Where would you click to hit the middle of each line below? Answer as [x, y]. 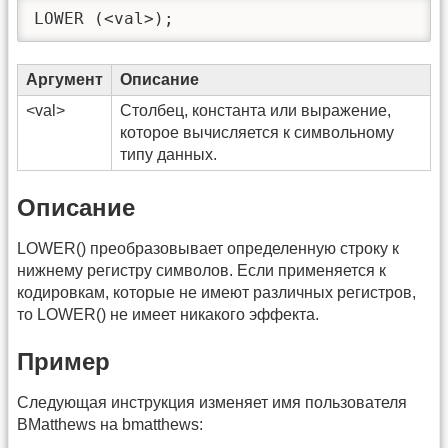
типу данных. [168, 155]
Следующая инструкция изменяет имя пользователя [212, 403]
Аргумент [64, 80]
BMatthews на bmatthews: [110, 425]
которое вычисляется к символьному [257, 133]
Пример [63, 362]
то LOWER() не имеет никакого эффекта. [168, 314]
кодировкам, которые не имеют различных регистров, [216, 292]
